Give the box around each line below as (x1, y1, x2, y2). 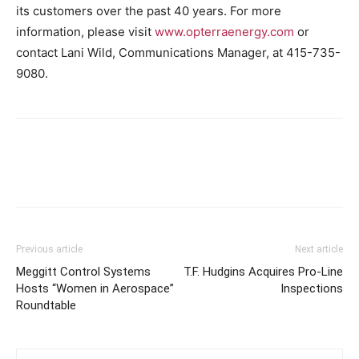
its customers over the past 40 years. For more (16, 2, 281, 18)
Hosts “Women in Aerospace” (16, 280, 174, 296)
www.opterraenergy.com (155, 23, 294, 39)
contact (16, 44, 61, 60)
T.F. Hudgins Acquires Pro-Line (184, 264, 343, 279)
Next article (295, 243, 343, 255)
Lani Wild (61, 44, 112, 60)
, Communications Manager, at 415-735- (112, 44, 341, 60)
